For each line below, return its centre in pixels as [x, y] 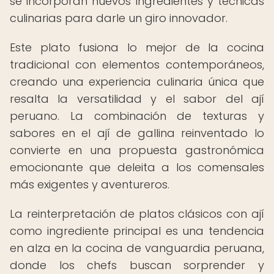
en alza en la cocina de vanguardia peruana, [137, 248]
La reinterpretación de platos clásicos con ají [137, 214]
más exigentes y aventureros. [90, 184]
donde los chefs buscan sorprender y [137, 265]
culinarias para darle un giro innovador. [119, 18]
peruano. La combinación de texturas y [137, 116]
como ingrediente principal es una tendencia [137, 231]
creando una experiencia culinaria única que [137, 82]
